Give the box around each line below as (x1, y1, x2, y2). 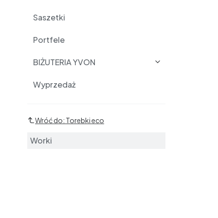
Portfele (33, 35, 65, 45)
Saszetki (33, 12, 65, 22)
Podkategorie (27, 105, 85, 116)
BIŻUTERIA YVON (33, 57, 95, 67)
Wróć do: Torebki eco (35, 116, 104, 125)
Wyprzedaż (33, 79, 75, 90)
